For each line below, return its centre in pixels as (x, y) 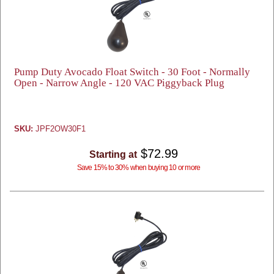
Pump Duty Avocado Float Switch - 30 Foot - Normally (132, 72)
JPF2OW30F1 (59, 129)
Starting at (113, 154)
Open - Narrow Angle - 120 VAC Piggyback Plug (119, 83)
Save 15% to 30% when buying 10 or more (139, 168)
